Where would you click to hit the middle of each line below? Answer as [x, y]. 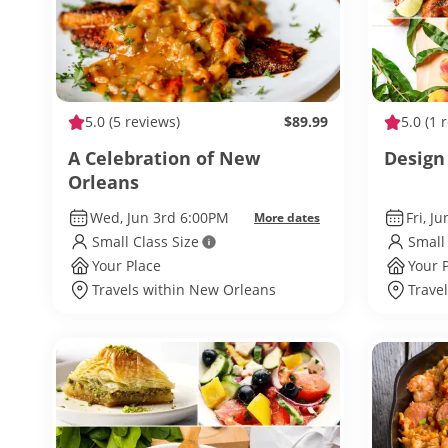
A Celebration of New [164, 158]
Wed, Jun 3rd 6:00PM [159, 217]
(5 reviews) [142, 121]
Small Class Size [145, 241]
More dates [287, 217]
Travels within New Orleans [184, 289]
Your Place [126, 265]
